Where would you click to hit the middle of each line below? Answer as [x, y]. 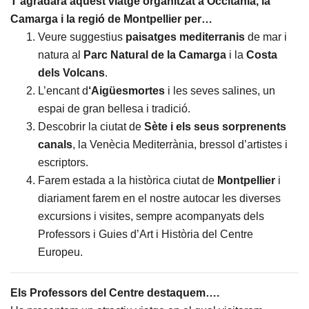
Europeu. [60, 252]
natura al [61, 55]
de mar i [266, 37]
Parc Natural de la [130, 55]
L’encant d [63, 91]
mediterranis [212, 37]
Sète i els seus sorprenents [215, 127]
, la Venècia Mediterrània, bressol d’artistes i [180, 144]
